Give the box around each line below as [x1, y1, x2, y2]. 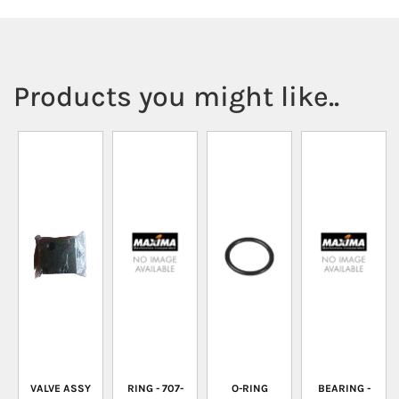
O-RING [231, 381, 268, 395]
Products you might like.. [13, 80, 339, 113]
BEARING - [317, 381, 370, 395]
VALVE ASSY [30, 381, 91, 395]
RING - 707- [126, 381, 183, 395]
